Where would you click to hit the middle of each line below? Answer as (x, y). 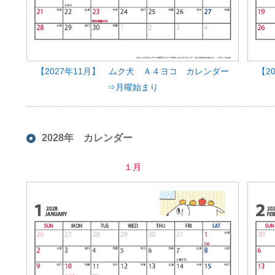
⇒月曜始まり (132, 87)
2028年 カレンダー (87, 137)
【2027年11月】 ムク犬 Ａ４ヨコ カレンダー (132, 71)
